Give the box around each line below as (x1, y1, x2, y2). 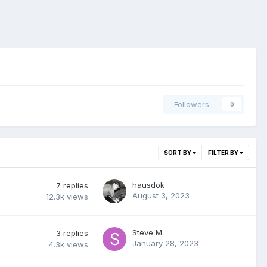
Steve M (132, 227, 162, 237)
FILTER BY (208, 148, 240, 156)
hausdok (132, 179, 164, 190)
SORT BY (164, 148, 193, 156)
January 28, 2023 (132, 238, 198, 248)
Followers (174, 99, 209, 109)
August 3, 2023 (132, 190, 190, 200)
